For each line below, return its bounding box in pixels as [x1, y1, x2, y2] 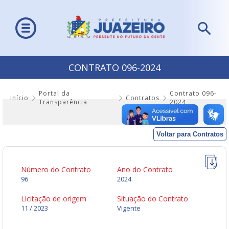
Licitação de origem [21, 194, 86, 204]
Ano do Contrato [117, 165, 173, 175]
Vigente [117, 203, 141, 213]
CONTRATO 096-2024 [68, 61, 161, 74]
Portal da [39, 89, 70, 98]
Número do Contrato [21, 165, 91, 175]
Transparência [39, 98, 87, 107]
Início [10, 93, 29, 102]
